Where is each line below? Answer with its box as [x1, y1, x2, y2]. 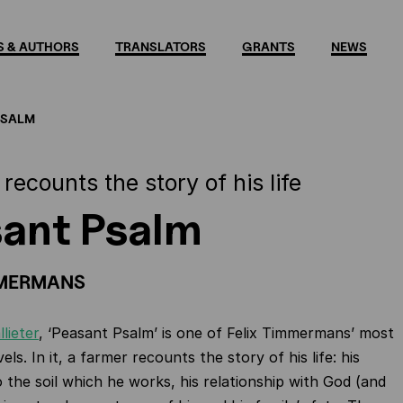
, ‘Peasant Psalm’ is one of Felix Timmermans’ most [39, 324, 394, 342]
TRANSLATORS [115, 39, 206, 54]
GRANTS [242, 39, 295, 54]
